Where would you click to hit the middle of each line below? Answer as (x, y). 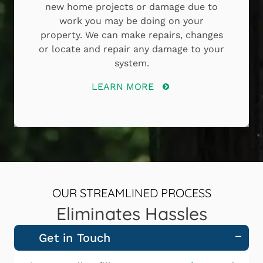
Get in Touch (74, 238)
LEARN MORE (123, 87)
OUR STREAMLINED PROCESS (131, 193)
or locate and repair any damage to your (131, 49)
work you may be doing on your (131, 21)
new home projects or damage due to (131, 7)
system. (131, 63)
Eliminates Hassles (131, 214)
